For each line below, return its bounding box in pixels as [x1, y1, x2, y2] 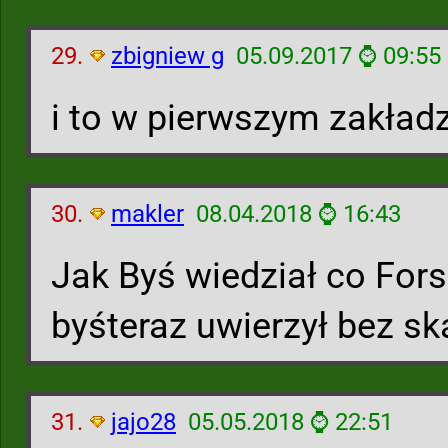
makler [111, 200, 184, 228]
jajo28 [111, 408, 176, 436]
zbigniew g [111, 42, 224, 70]
